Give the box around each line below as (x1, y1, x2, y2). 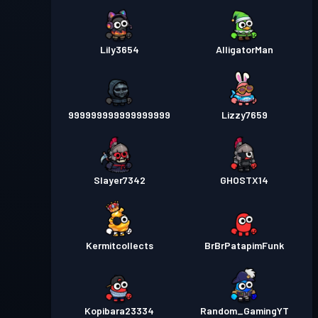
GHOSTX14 (220, 174, 268, 186)
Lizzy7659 (221, 109, 268, 121)
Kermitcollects (85, 239, 153, 251)
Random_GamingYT (199, 305, 289, 317)
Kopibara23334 (84, 305, 154, 317)
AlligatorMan (215, 43, 273, 55)
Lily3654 (99, 43, 139, 55)
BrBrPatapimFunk (204, 239, 284, 251)
